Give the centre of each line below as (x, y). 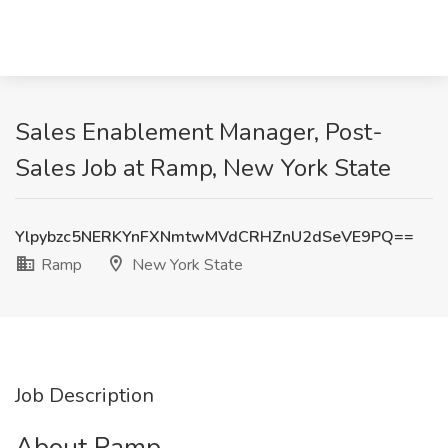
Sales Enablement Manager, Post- (199, 132)
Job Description (84, 395)
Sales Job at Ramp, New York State (203, 168)
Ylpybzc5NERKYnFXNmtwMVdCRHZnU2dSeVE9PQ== (214, 237)
